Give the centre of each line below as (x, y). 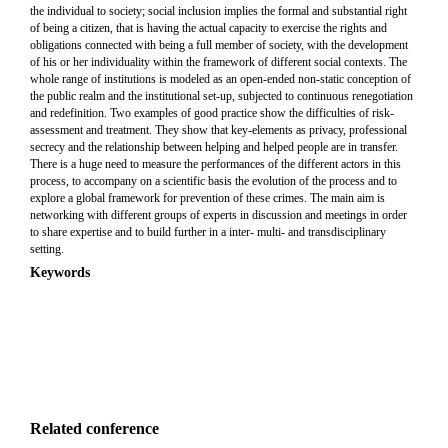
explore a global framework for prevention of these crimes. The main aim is (207, 198)
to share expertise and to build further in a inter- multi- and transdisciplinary (208, 232)
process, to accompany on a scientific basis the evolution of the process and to (213, 181)
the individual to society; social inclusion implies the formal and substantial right (218, 11)
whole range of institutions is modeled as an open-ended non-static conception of (220, 79)
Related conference (94, 428)
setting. (47, 249)
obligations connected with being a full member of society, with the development (219, 45)
